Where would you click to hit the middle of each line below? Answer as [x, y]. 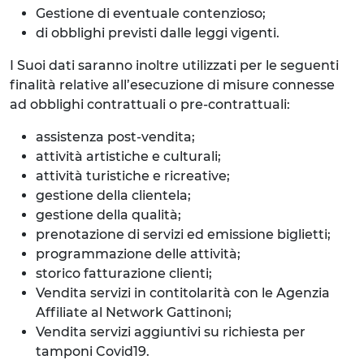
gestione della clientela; [113, 195]
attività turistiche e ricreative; [133, 176]
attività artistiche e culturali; [128, 156]
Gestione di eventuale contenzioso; [151, 13]
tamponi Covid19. [93, 351]
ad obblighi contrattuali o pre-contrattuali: [150, 104]
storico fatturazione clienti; [124, 273]
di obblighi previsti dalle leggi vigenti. [158, 33]
